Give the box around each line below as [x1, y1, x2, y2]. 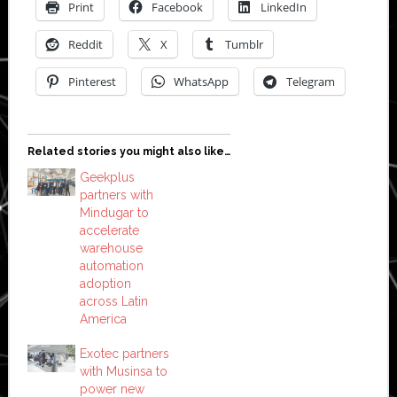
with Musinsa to [79, 363, 167, 378]
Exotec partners [79, 346, 169, 361]
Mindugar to [79, 205, 149, 220]
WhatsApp [173, 73, 229, 90]
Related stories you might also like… [27, 144, 230, 158]
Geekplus [79, 169, 135, 184]
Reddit [67, 35, 103, 52]
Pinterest [67, 73, 116, 90]
